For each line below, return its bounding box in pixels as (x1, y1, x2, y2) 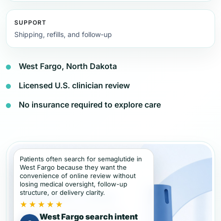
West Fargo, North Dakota (19, 61, 117, 71)
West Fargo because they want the (20, 163, 127, 171)
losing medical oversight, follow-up (20, 180, 127, 188)
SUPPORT (14, 19, 46, 26)
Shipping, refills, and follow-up (14, 30, 112, 38)
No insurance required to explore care (19, 100, 161, 110)
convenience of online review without (20, 172, 136, 180)
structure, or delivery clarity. (20, 188, 105, 196)
